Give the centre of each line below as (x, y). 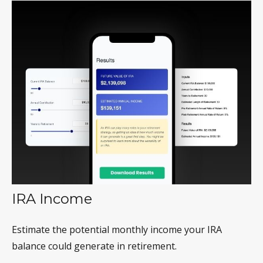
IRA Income (52, 198)
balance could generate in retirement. (94, 246)
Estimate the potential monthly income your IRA (117, 229)
